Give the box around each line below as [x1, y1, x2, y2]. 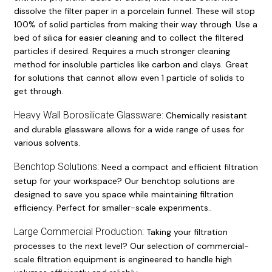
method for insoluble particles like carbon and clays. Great [13, 58, 248, 70]
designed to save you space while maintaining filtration [13, 188, 234, 200]
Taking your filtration [143, 226, 228, 237]
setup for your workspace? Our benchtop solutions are [13, 175, 235, 186]
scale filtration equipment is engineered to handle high [13, 253, 232, 265]
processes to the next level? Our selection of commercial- [13, 240, 249, 251]
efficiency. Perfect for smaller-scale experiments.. [13, 202, 212, 213]
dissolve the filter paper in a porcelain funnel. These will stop [13, 5, 255, 16]
